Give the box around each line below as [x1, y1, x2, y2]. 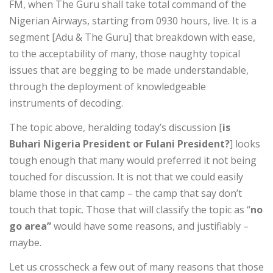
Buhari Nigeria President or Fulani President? [9, 136, 230, 151]
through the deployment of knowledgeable [9, 79, 206, 93]
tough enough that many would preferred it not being [9, 153, 257, 167]
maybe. [9, 235, 41, 249]
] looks [230, 136, 260, 151]
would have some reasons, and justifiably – [51, 219, 249, 233]
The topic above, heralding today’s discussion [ [9, 120, 222, 134]
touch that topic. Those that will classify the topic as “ [9, 202, 250, 216]
